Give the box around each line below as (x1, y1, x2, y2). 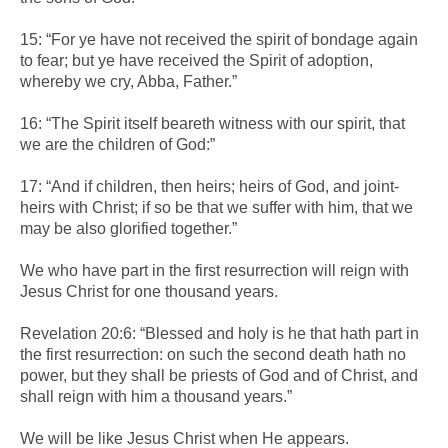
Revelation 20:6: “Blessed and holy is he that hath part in (20, 324, 419, 342)
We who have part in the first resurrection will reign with (20, 261, 409, 279)
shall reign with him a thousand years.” (20, 387, 292, 405)
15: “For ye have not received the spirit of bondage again (20, 30, 418, 48)
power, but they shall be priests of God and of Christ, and (20, 366, 418, 384)
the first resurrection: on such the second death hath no (20, 345, 406, 363)
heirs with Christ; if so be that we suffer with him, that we (20, 198, 413, 216)
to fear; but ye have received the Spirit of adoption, (20, 51, 373, 69)
